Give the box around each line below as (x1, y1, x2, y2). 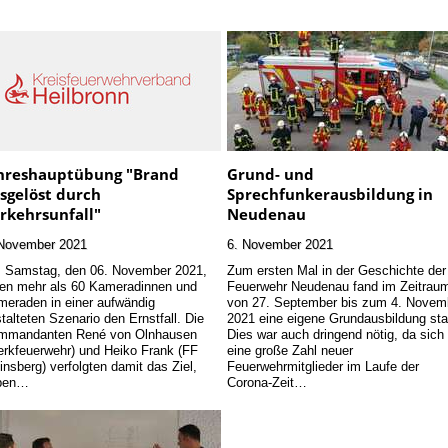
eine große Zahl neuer (227, 342, 354, 359)
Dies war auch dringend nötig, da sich (227, 326, 445, 343)
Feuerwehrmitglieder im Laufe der (227, 358, 420, 375)
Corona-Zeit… (227, 374, 308, 391)
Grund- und (227, 163, 315, 184)
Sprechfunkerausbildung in (227, 183, 434, 204)
